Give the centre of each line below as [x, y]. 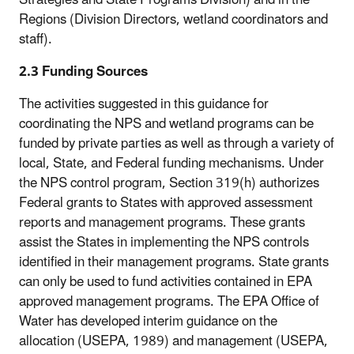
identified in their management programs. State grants [174, 262]
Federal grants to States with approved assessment [166, 203]
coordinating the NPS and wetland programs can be [166, 124]
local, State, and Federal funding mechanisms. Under [171, 163]
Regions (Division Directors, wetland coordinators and [173, 19]
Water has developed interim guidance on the [148, 321]
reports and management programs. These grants [162, 222]
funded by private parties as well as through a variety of [177, 143]
